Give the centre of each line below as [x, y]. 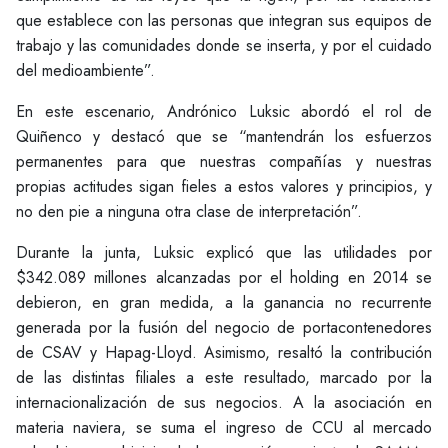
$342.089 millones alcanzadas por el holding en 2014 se [224, 277]
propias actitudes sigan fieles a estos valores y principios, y [224, 186]
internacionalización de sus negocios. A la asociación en [224, 402]
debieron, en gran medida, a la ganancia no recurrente [224, 302]
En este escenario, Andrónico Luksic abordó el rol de [224, 111]
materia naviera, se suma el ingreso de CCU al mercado [224, 427]
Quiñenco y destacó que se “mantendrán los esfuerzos [224, 136]
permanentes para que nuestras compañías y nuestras [224, 161]
